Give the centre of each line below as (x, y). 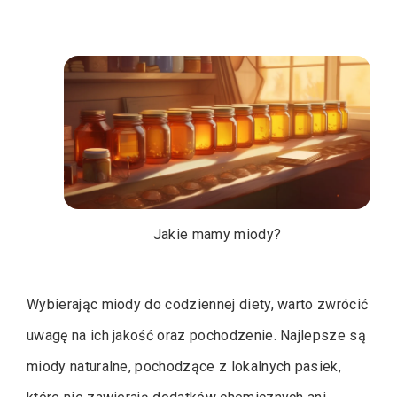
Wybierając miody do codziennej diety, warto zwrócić (198, 304)
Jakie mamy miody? (217, 235)
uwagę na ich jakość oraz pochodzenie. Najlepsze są (196, 335)
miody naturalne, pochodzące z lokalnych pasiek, (184, 366)
